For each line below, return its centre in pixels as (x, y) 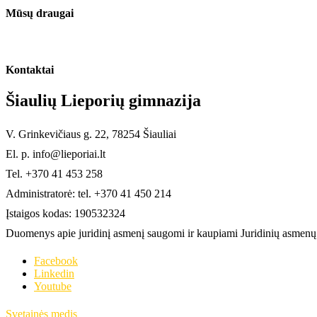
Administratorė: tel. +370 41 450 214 (88, 194)
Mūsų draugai (40, 13)
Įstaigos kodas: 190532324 (65, 214)
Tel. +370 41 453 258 (54, 174)
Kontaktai (30, 70)
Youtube (53, 287)
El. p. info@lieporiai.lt (56, 154)
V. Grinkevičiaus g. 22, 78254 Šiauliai (91, 134)
